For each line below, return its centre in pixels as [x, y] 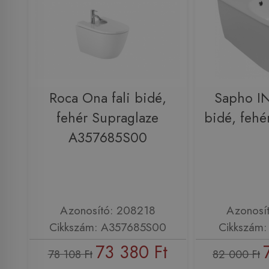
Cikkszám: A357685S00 [107, 227]
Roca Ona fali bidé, [107, 98]
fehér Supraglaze [107, 118]
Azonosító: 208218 [107, 210]
